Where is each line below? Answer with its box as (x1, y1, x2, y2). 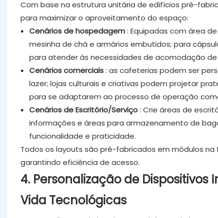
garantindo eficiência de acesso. (20, 157, 140, 167)
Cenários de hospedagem (29, 25, 125, 36)
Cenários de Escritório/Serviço (29, 104, 138, 115)
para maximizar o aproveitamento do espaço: (20, 12, 188, 23)
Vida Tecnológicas (20, 192, 127, 208)
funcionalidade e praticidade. (29, 130, 136, 141)
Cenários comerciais (29, 65, 104, 75)
